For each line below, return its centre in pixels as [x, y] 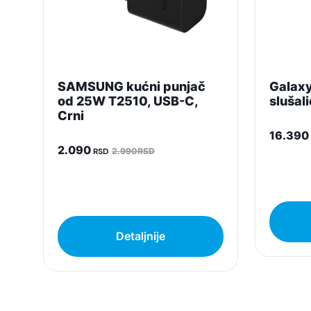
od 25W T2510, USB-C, [128, 101]
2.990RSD [133, 151]
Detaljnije [141, 236]
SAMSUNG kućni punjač [132, 86]
